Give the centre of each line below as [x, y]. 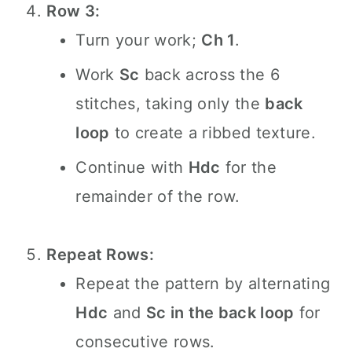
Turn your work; [139, 40]
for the [248, 167]
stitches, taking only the [170, 104]
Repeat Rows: [100, 255]
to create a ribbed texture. [213, 133]
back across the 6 [209, 75]
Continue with [132, 167]
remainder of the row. [158, 196]
